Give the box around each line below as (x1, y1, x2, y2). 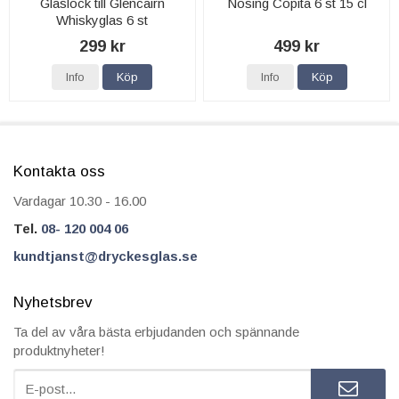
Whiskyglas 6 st (56, 12, 149, 28)
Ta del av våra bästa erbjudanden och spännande (13, 324, 299, 340)
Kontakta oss (13, 163, 105, 181)
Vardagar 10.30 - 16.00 (13, 193, 146, 209)
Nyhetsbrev (13, 294, 93, 312)
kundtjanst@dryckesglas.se (13, 248, 198, 265)
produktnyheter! (13, 343, 105, 359)
